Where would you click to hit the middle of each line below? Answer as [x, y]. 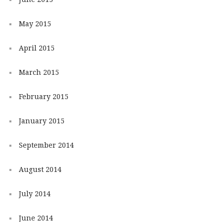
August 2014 [40, 169]
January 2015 [41, 121]
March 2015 [39, 72]
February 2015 [43, 96]
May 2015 [35, 24]
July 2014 [34, 194]
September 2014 [46, 145]
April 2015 [36, 48]
